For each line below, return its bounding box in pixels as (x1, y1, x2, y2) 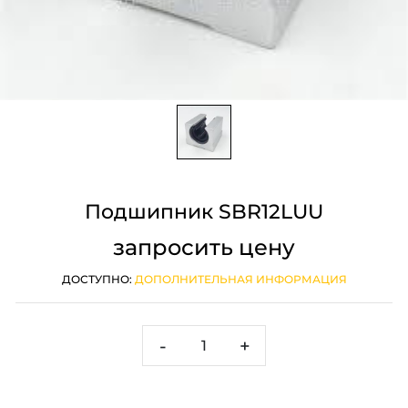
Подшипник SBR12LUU (85, 199, 323, 224)
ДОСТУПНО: (61, 272, 135, 286)
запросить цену (113, 234, 295, 260)
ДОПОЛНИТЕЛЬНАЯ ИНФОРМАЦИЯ (134, 272, 347, 286)
